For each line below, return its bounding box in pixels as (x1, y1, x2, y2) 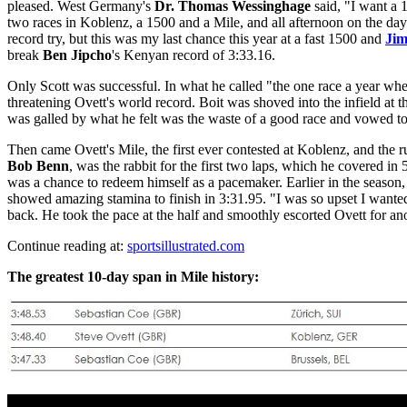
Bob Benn (7, 158, 69, 174)
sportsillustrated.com (127, 238, 244, 254)
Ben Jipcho (43, 47, 112, 64)
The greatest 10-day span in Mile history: (7, 269, 259, 285)
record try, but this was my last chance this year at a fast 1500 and (7, 31, 385, 47)
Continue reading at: (7, 238, 127, 254)
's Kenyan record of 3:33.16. (112, 47, 275, 64)
